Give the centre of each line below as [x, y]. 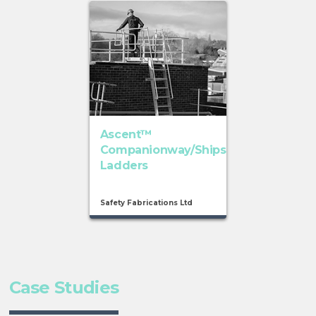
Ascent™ [126, 135]
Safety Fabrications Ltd [146, 203]
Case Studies [64, 288]
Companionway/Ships [163, 150]
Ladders [124, 166]
